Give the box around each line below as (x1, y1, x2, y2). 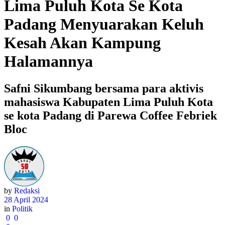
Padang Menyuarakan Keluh (4, 15, 204, 34)
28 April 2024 (4, 195, 48, 204)
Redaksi (14, 186, 40, 195)
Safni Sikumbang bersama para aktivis (4, 81, 203, 95)
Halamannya (4, 52, 93, 71)
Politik (12, 204, 33, 213)
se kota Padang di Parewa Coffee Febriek (4, 108, 217, 122)
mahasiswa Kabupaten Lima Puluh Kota (4, 95, 213, 108)
